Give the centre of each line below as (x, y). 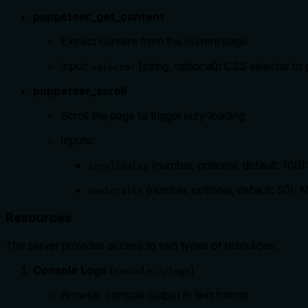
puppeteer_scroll (80, 91)
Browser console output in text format (155, 295)
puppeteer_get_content (99, 17)
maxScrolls (115, 191)
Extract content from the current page (154, 42)
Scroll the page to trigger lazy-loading (153, 116)
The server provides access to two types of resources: (141, 245)
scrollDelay (118, 166)
